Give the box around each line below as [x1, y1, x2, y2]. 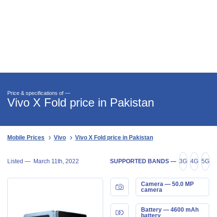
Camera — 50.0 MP [140, 180, 194, 187]
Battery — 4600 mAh [140, 206, 199, 213]
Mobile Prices [7, 134, 45, 141]
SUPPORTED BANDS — [110, 157, 176, 165]
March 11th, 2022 [33, 157, 79, 165]
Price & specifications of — [7, 90, 70, 96]
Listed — [7, 157, 33, 165]
